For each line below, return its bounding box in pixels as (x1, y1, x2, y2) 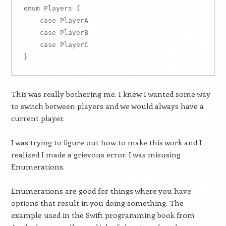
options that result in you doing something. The (11, 198, 184, 208)
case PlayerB (23, 29, 88, 36)
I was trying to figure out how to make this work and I (11, 137, 202, 147)
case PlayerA (23, 17, 88, 24)
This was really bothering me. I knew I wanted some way (11, 89, 210, 99)
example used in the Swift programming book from (11, 210, 195, 220)
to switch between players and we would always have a (11, 101, 204, 111)
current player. (11, 113, 65, 123)
